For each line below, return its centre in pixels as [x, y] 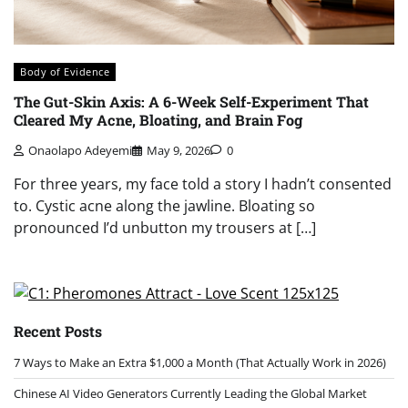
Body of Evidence [65, 72]
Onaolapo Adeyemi [80, 150]
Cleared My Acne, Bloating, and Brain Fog [158, 120]
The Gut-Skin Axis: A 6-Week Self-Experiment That [191, 102]
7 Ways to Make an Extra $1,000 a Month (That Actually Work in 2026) [200, 362]
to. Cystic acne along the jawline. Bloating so [164, 205]
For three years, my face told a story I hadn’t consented [203, 184]
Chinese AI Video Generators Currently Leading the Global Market [190, 393]
